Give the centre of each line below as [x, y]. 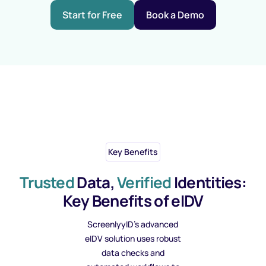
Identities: [209, 182]
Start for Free [92, 15]
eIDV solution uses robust [133, 238]
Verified [144, 182]
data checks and [133, 253]
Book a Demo [175, 15]
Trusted [47, 182]
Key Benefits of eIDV [133, 201]
